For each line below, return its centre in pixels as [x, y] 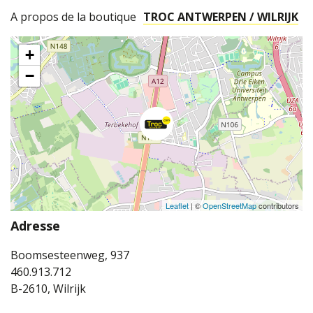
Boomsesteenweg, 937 [70, 255]
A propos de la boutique [73, 17]
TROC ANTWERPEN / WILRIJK [221, 17]
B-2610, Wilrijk [48, 289]
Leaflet [177, 206]
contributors [278, 206]
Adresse [35, 226]
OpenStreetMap [230, 206]
